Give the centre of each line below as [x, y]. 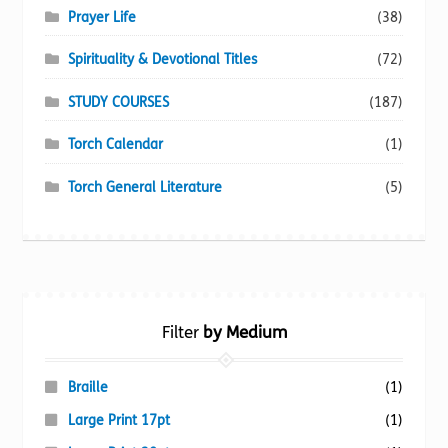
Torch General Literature [144, 188]
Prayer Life [101, 17]
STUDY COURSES [118, 102]
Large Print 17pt [118, 421]
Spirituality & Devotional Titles [162, 60]
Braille [87, 388]
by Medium [242, 333]
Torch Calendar [115, 145]
